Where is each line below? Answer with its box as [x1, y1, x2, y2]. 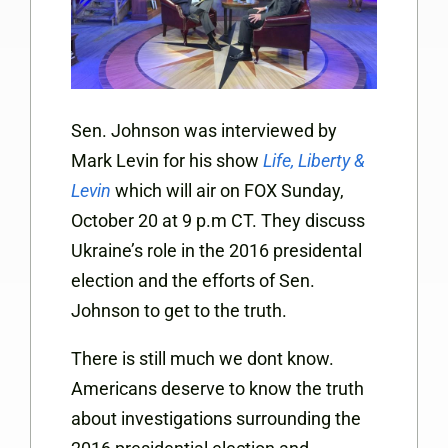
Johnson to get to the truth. [71, 300, 287, 322]
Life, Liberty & [263, 150, 365, 172]
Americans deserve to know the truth [71, 378, 364, 400]
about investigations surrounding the [71, 408, 361, 430]
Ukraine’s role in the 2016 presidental [71, 240, 362, 262]
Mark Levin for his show [71, 150, 263, 172]
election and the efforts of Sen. [71, 270, 315, 292]
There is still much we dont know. [71, 348, 334, 370]
